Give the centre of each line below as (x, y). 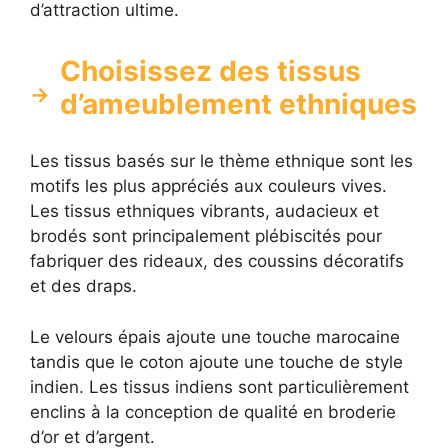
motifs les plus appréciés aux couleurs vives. (208, 186)
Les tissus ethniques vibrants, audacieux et (204, 211)
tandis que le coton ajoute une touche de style (216, 361)
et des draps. (83, 286)
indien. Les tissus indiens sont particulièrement (219, 386)
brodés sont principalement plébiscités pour (206, 236)
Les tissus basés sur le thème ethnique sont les (221, 161)
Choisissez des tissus (210, 71)
